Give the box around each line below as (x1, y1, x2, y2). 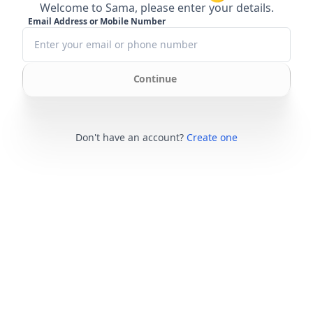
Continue (133, 71, 177, 85)
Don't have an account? (75, 130, 184, 144)
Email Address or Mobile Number (28, 15, 166, 27)
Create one (187, 130, 238, 144)
